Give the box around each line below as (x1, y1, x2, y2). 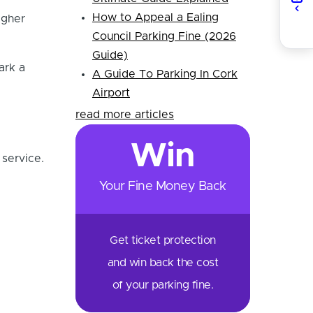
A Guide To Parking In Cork (92, 68, 238, 80)
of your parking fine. (112, 279, 214, 291)
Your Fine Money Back (99, 180, 226, 194)
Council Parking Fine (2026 (92, 31, 236, 43)
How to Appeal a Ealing (92, 12, 219, 24)
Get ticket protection (110, 235, 216, 247)
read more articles (75, 109, 174, 121)
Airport (92, 87, 130, 99)
